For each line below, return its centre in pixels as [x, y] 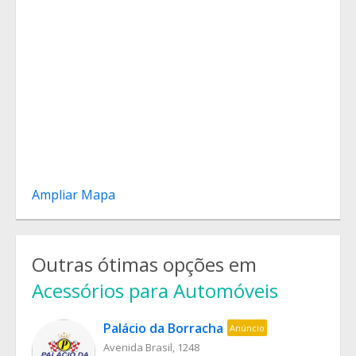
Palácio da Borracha [163, 328]
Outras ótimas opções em [144, 264]
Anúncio [247, 328]
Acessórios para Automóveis [155, 290]
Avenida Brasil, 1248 [151, 347]
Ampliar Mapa [74, 195]
